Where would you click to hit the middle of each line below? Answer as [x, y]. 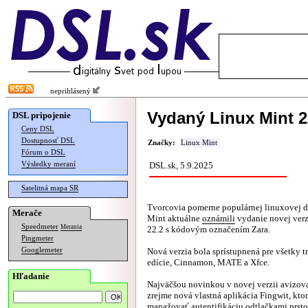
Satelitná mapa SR [50, 188]
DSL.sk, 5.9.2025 [181, 165]
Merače [27, 213]
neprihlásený [68, 91]
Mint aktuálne [175, 218]
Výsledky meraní [48, 164]
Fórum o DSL [43, 152]
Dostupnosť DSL [48, 141]
